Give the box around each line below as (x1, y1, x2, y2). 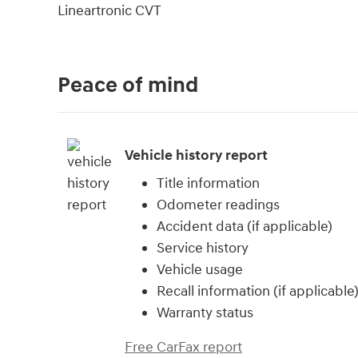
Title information (157, 174, 260, 193)
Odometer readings (157, 196, 280, 215)
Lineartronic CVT (58, 2, 161, 21)
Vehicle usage (157, 261, 243, 280)
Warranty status (157, 304, 253, 323)
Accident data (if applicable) (157, 217, 332, 237)
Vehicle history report (125, 145, 268, 165)
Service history (157, 239, 249, 258)
